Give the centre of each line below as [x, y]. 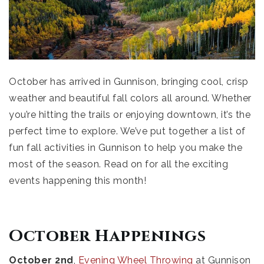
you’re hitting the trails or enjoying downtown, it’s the [130, 114]
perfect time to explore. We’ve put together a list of [127, 131]
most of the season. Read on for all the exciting [118, 164]
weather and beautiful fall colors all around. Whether [130, 98]
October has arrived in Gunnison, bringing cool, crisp [129, 81]
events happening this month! [77, 180]
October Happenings [107, 236]
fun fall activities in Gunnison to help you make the [126, 147]
